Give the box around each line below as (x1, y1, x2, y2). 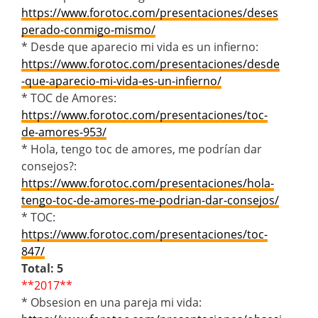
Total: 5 (21, 260, 63, 276)
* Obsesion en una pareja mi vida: (21, 294, 202, 310)
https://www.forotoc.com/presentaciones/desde (21, 55, 280, 72)
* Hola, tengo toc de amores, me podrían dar (21, 141, 262, 157)
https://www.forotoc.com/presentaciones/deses (21, 4, 278, 21)
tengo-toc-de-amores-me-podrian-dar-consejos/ (21, 192, 279, 208)
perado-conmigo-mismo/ (21, 21, 155, 38)
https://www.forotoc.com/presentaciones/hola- (21, 175, 274, 191)
